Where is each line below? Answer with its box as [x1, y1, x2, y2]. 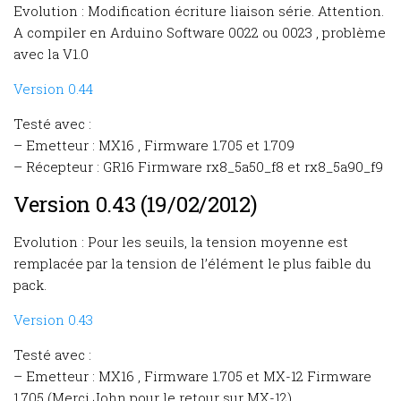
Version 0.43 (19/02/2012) [13, 190, 258, 218]
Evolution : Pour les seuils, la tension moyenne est [13, 233, 348, 251]
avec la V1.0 [13, 45, 89, 63]
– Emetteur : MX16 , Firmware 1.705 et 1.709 [13, 136, 294, 154]
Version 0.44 [13, 80, 93, 98]
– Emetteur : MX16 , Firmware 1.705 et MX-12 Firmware [13, 367, 371, 385]
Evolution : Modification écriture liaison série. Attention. [13, 2, 384, 20]
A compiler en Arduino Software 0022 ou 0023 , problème [13, 23, 386, 41]
